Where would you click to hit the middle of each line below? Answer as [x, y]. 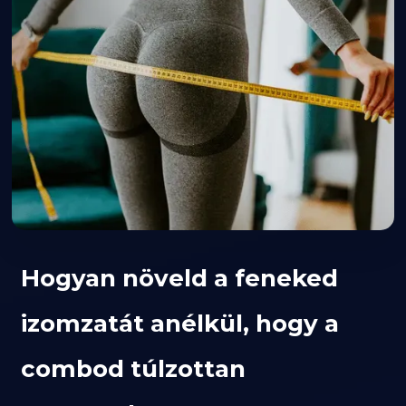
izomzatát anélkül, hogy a [180, 324]
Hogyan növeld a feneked [180, 279]
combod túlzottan [134, 369]
